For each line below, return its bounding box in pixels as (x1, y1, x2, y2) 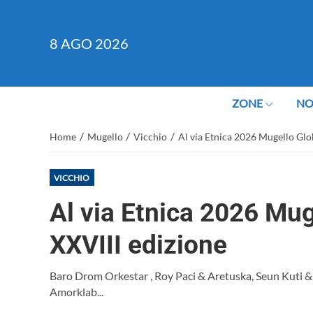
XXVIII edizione (50, 229, 227, 260)
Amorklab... (50, 284, 103, 298)
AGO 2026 (61, 34, 129, 52)
